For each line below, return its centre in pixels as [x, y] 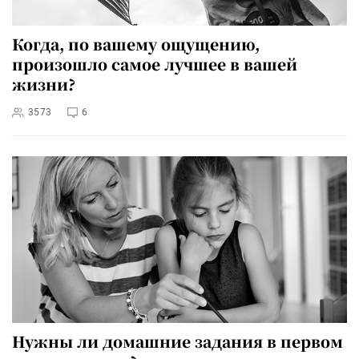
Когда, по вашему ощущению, [136, 44]
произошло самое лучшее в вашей [155, 64]
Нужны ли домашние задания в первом [177, 341]
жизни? [44, 84]
